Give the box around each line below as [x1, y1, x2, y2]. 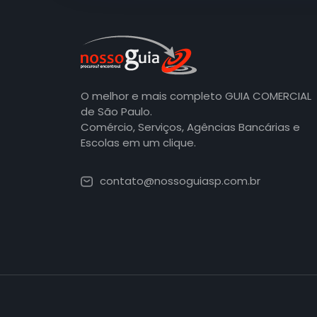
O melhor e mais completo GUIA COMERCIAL [81, 88, 311, 104]
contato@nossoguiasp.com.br [100, 173, 260, 189]
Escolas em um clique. [81, 135, 196, 151]
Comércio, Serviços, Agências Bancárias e [81, 120, 300, 135]
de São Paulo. [81, 104, 152, 120]
